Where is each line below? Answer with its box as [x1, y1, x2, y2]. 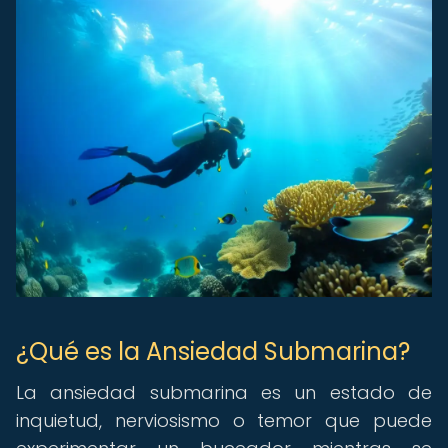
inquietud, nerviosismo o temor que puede [16, 408, 432, 433]
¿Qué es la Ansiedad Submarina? [16, 335, 410, 368]
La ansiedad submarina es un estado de [16, 380, 432, 405]
